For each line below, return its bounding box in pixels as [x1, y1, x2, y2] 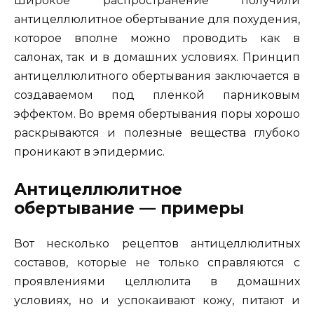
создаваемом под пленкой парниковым [14, 88, 300, 102]
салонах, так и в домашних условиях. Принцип [14, 50, 300, 64]
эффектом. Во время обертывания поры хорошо [14, 107, 300, 121]
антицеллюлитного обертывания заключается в [14, 69, 300, 83]
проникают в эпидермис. [14, 144, 165, 158]
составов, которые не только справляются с [14, 255, 300, 269]
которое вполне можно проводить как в [14, 31, 300, 45]
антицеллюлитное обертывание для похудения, [14, 12, 300, 26]
